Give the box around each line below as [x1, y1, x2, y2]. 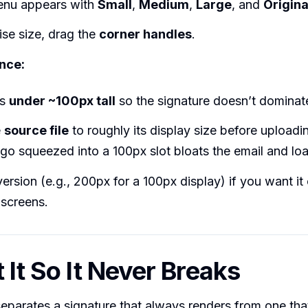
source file [4, 123, 69, 138]
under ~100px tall [9, 93, 115, 108]
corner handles [99, 27, 192, 42]
